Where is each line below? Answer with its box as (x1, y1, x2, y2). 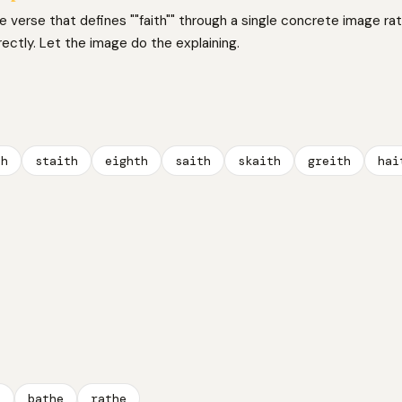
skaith (238, 153, 281, 169)
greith (308, 153, 351, 169)
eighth (105, 153, 148, 169)
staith (35, 153, 78, 169)
